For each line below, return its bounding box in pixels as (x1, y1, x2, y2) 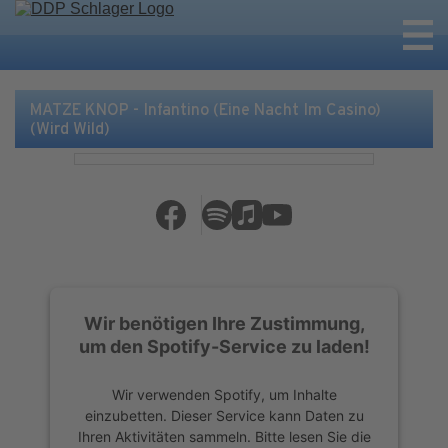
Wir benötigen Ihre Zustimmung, (83, 312, 365, 334)
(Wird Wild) (30, 119, 110, 138)
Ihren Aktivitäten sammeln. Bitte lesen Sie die (77, 427, 371, 445)
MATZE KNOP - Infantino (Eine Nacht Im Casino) (30, 100, 381, 119)
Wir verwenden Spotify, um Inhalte (111, 385, 337, 403)
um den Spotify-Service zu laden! (78, 335, 370, 357)
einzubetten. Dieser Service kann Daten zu (84, 406, 364, 424)
